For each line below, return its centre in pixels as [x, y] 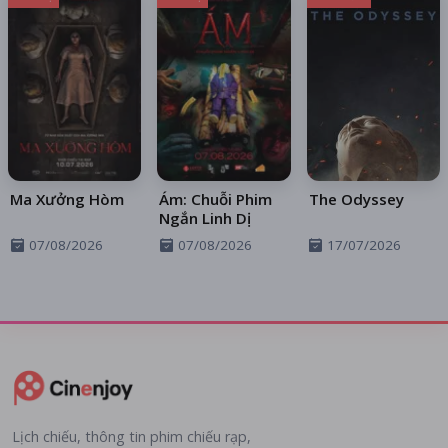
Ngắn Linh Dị [205, 217]
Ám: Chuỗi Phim [216, 198]
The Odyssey [356, 198]
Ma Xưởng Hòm [67, 198]
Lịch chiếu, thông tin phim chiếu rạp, [131, 436]
